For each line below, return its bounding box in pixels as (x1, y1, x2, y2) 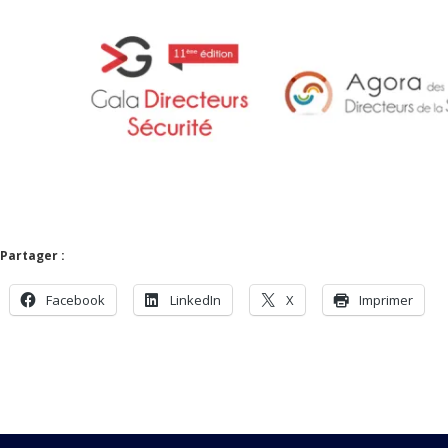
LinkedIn (170, 290, 221, 309)
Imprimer (359, 290, 413, 309)
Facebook (46, 290, 105, 309)
